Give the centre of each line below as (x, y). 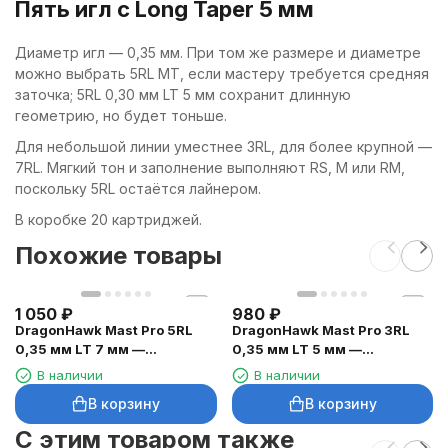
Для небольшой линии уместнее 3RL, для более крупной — (223, 146)
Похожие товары (118, 255)
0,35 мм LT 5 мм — (296, 349)
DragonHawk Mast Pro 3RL (320, 330)
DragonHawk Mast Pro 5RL (104, 330)
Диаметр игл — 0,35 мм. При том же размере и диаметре (218, 52)
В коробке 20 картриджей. (108, 219)
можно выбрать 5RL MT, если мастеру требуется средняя (222, 73)
